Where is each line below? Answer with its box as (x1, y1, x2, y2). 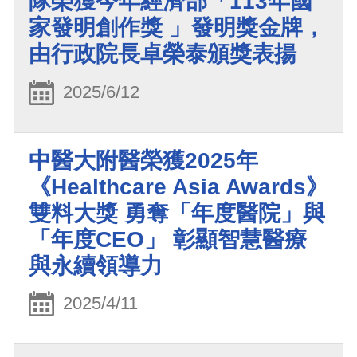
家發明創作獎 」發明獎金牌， (29, 14, 325, 40)
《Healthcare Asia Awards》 (29, 174, 328, 199)
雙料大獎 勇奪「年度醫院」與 (29, 200, 325, 226)
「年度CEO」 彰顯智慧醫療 (29, 226, 307, 252)
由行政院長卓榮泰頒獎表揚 (29, 41, 296, 66)
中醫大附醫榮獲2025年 (29, 147, 258, 173)
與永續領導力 (29, 253, 163, 278)
